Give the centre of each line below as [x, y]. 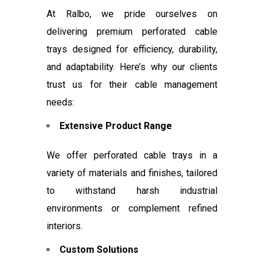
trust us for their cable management [132, 85]
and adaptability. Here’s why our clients [132, 67]
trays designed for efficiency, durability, [132, 49]
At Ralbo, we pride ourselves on [132, 14]
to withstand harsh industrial [132, 191]
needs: [60, 103]
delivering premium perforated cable [132, 32]
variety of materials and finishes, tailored [132, 173]
